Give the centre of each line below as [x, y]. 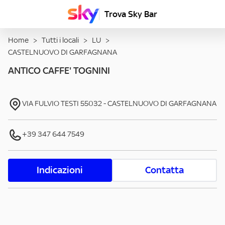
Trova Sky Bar [131, 14]
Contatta [164, 170]
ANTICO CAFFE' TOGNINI [59, 71]
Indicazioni [60, 170]
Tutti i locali [60, 40]
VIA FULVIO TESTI [50, 103]
